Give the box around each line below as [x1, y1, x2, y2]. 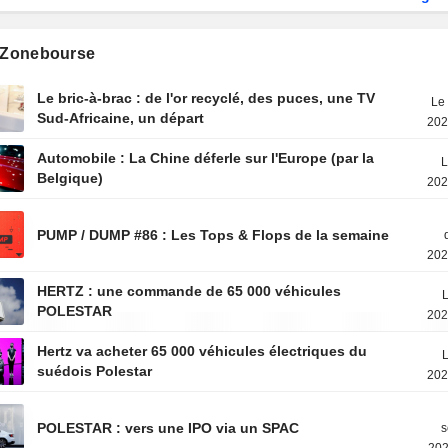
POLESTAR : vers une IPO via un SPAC [37, 420, 300, 436]
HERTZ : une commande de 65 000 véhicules [37, 283, 342, 299]
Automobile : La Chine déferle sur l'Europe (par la [37, 150, 375, 166]
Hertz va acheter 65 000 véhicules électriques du [37, 343, 368, 359]
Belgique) [37, 170, 104, 186]
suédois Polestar [37, 363, 153, 379]
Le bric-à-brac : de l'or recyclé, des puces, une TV [37, 90, 376, 106]
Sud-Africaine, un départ [37, 110, 205, 126]
